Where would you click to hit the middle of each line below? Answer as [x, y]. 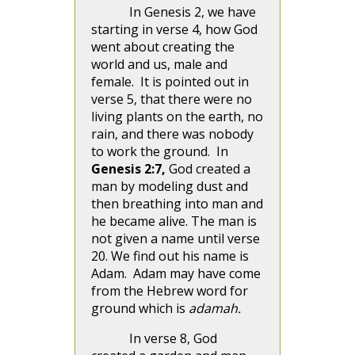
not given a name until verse [176, 239]
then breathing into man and [177, 204]
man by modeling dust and [170, 186]
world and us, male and [159, 64]
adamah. [215, 308]
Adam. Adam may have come [176, 273]
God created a [210, 169]
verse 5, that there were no [172, 99]
